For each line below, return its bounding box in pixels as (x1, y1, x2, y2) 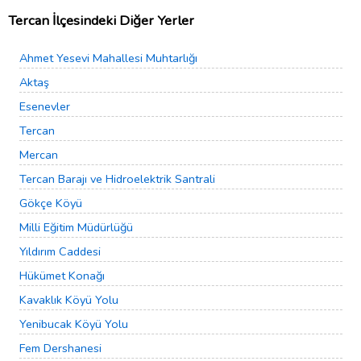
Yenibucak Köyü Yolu (19, 316, 128, 333)
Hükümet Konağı (19, 268, 105, 284)
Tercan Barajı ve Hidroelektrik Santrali (19, 171, 215, 188)
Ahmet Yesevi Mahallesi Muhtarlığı (19, 50, 197, 67)
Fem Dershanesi (19, 340, 102, 357)
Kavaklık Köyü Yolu (19, 292, 118, 309)
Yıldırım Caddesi (19, 243, 101, 260)
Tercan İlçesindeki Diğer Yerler (8, 10, 194, 30)
